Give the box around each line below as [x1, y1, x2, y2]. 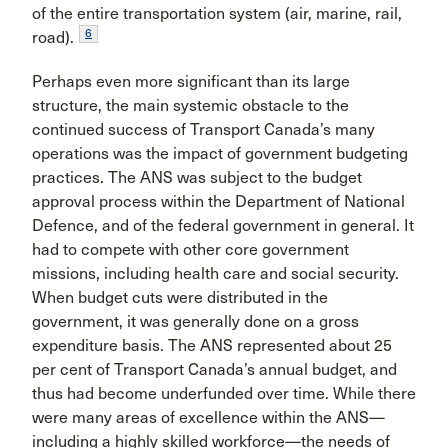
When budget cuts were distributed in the [32, 288, 328, 307]
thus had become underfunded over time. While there [32, 384, 416, 403]
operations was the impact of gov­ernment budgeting [32, 144, 408, 163]
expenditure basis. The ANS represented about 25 [32, 336, 392, 355]
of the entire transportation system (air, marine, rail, [32, 4, 402, 23]
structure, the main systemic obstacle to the [32, 96, 349, 115]
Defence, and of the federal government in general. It [32, 216, 414, 235]
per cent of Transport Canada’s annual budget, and [32, 360, 397, 379]
